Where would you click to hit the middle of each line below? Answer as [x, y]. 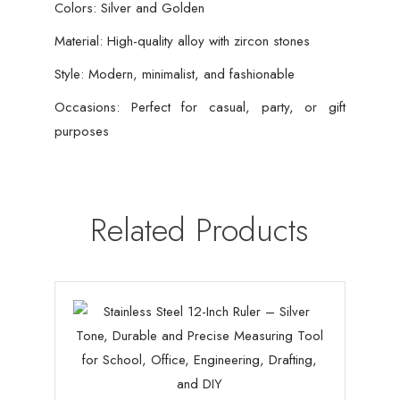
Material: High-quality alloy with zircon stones [182, 42]
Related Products [200, 230]
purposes [81, 132]
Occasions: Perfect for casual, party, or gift [200, 108]
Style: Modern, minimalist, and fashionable [174, 75]
